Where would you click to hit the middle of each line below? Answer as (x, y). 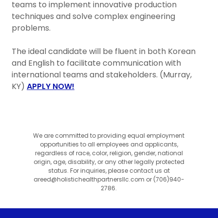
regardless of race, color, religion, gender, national (109, 153)
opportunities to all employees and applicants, (109, 144)
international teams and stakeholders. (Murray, (102, 74)
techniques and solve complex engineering (93, 16)
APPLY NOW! (51, 86)
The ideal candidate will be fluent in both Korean (104, 51)
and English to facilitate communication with (96, 63)
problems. (32, 28)
